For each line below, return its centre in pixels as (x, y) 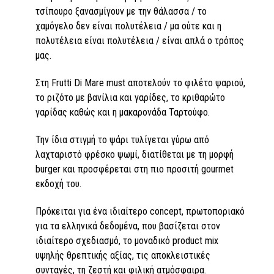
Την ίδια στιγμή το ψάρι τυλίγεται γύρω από (122, 139)
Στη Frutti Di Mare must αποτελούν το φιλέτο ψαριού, (140, 83)
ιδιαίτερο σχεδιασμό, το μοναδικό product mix (127, 240)
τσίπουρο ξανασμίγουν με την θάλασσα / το (121, 12)
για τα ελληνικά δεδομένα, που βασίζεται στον (128, 226)
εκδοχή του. (58, 183)
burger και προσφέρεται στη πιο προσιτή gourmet (135, 169)
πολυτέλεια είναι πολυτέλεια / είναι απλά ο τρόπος (140, 41)
